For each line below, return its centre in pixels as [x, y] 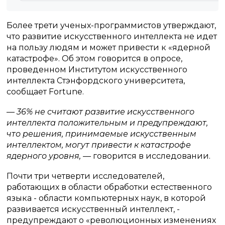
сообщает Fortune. [45, 92]
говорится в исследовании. [151, 156]
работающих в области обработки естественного [109, 187]
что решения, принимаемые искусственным [102, 134]
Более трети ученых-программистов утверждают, [111, 25]
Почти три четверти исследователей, [86, 176]
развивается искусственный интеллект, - [93, 209]
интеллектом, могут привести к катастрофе [99, 145]
